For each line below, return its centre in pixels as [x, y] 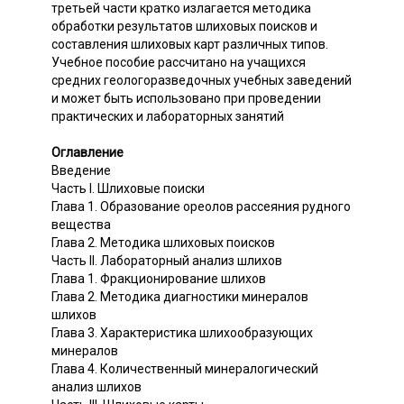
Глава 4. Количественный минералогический [185, 369]
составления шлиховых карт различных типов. [190, 45]
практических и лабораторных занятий [168, 117]
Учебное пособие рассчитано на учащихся [179, 63]
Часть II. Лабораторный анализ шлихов [167, 261]
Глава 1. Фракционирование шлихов [159, 279]
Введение [81, 171]
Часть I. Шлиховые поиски [128, 189]
